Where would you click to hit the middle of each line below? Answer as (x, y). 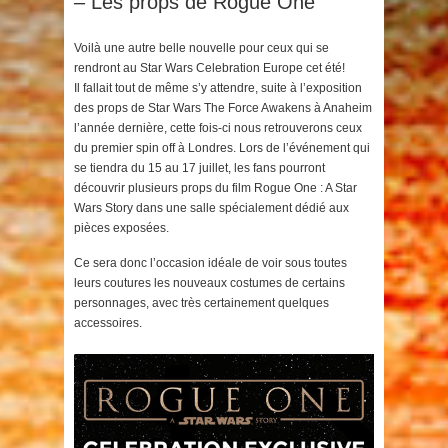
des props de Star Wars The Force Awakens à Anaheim (223, 108)
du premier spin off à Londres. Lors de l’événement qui (222, 148)
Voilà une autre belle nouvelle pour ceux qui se (201, 48)
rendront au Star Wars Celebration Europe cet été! (209, 68)
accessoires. (108, 323)
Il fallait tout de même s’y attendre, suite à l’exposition (218, 88)
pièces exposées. (121, 228)
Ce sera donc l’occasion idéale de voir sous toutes (210, 263)
